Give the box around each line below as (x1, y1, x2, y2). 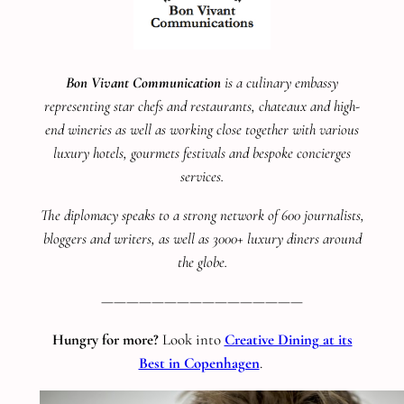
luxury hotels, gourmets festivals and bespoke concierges (53, 143, 351, 163)
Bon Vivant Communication (66, 73, 221, 93)
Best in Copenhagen (138, 353, 260, 372)
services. (180, 167, 224, 187)
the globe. (177, 252, 227, 272)
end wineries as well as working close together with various (45, 120, 359, 140)
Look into (158, 329, 225, 349)
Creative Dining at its (224, 329, 353, 349)
